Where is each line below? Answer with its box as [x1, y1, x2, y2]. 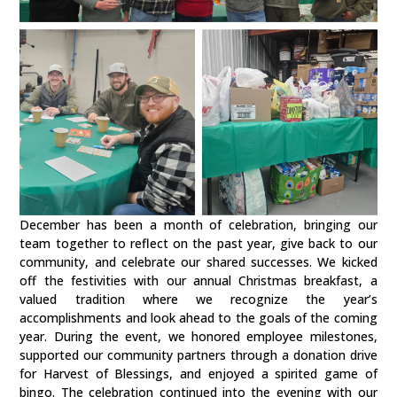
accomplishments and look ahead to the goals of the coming [19, 309, 378, 327]
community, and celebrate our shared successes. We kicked [19, 253, 378, 271]
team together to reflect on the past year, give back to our [19, 235, 378, 253]
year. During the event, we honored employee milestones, [19, 328, 378, 346]
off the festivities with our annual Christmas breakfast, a [19, 272, 378, 290]
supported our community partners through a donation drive [19, 346, 378, 364]
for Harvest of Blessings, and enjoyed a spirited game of [19, 365, 378, 383]
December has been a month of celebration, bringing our [19, 216, 378, 234]
